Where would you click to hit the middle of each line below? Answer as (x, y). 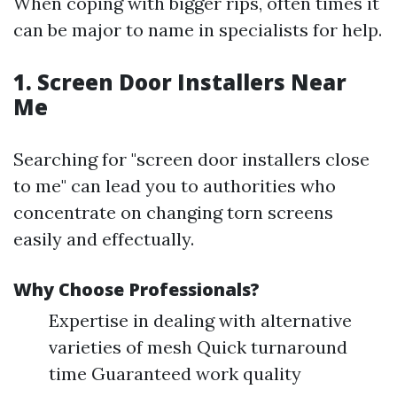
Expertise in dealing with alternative (200, 320)
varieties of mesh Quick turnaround (198, 347)
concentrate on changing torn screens (173, 212)
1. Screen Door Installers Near (180, 82)
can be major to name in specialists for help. (198, 30)
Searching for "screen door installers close (191, 159)
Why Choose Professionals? (136, 289)
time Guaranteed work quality (175, 374)
